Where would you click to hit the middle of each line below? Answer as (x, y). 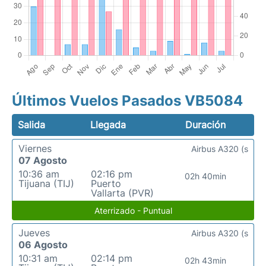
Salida (31, 125)
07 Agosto (43, 161)
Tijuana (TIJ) (46, 184)
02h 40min (205, 176)
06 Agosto (43, 245)
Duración (206, 125)
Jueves (34, 233)
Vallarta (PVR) (122, 193)
